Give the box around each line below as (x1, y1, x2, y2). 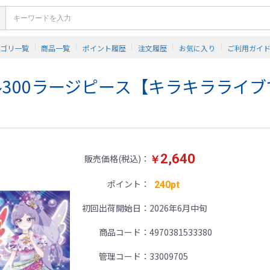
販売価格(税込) (84, 152, 142, 165)
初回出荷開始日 (82, 201, 142, 214)
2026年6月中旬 (149, 201, 208, 214)
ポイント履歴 (82, 42, 126, 53)
